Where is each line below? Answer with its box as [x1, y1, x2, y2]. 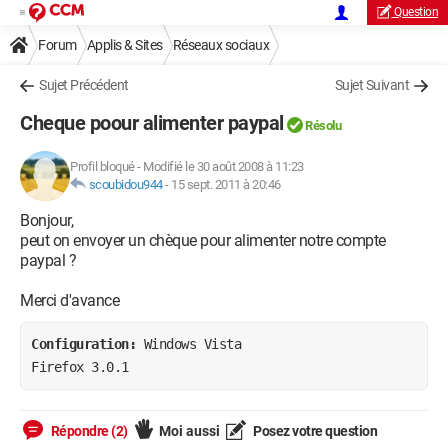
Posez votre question [250, 423, 377, 439]
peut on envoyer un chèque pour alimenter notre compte [20, 231, 386, 250]
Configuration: [31, 335, 144, 352]
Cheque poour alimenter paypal [20, 111, 284, 135]
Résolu [305, 118, 341, 133]
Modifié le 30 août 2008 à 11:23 [143, 159, 304, 174]
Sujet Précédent [39, 77, 129, 93]
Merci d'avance [20, 291, 119, 310]
